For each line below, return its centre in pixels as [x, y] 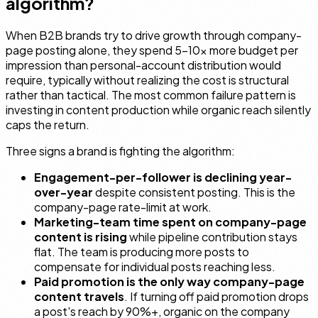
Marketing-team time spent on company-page [170, 222]
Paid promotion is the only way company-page [169, 282]
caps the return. [48, 125]
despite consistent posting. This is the [194, 192]
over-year [64, 192]
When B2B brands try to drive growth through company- [154, 35]
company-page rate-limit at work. [123, 207]
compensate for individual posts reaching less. [155, 267]
